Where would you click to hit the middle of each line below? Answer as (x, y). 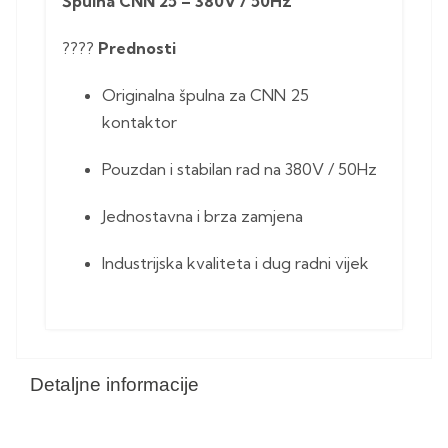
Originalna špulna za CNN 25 (205, 95)
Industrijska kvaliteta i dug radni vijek (235, 263)
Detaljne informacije (114, 385)
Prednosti (137, 48)
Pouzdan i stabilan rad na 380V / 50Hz (239, 169)
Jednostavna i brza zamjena (202, 216)
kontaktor (139, 122)
